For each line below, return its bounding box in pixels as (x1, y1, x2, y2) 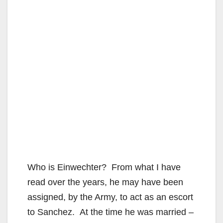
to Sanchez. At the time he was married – (27, 207, 194, 217)
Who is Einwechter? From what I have (27, 162, 181, 172)
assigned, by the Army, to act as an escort (27, 192, 193, 202)
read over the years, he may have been (27, 177, 183, 187)
